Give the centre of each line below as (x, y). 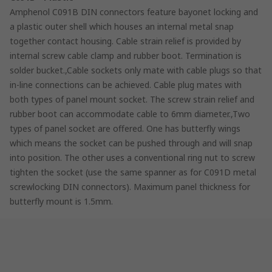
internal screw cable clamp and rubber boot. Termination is (126, 55)
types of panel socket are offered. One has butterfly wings (125, 128)
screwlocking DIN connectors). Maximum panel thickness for (130, 186)
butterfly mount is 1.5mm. (61, 201)
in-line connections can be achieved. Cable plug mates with (126, 84)
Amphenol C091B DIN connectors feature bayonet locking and (134, 12)
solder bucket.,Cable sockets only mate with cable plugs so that (136, 70)
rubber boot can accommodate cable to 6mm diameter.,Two (130, 114)
